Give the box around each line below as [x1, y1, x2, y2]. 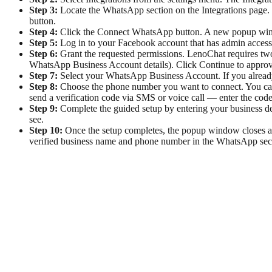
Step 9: [29, 103, 58, 114]
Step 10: [29, 125, 63, 136]
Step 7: [29, 70, 58, 81]
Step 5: [29, 38, 58, 49]
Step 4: [29, 27, 58, 38]
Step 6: [29, 49, 58, 59]
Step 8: [29, 81, 58, 92]
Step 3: [29, 5, 58, 16]
